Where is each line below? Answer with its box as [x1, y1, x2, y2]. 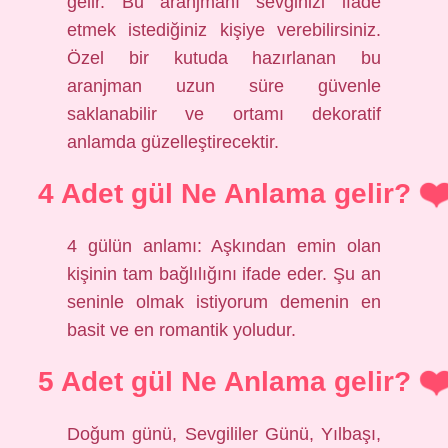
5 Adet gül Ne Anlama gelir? [37, 366, 411, 397]
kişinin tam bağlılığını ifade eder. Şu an [67, 264, 381, 284]
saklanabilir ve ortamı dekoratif [67, 104, 381, 124]
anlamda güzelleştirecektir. [67, 132, 280, 152]
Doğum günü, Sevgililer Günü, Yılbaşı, [67, 424, 381, 444]
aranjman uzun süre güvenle [67, 76, 381, 96]
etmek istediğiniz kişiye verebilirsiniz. [67, 20, 381, 40]
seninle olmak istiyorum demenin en [67, 292, 381, 312]
